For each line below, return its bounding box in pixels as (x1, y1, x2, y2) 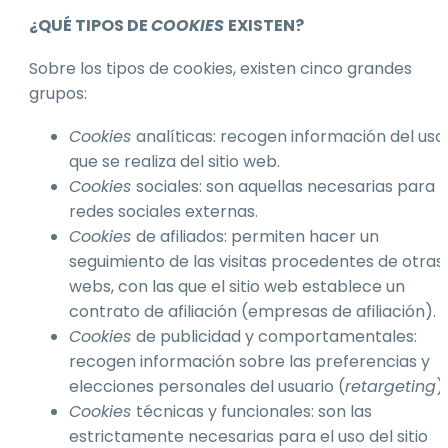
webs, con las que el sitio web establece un (69, 274, 405, 298)
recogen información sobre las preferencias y (69, 349, 430, 373)
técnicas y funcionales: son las (136, 399, 372, 423)
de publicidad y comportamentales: (136, 324, 417, 348)
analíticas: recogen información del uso (136, 124, 445, 148)
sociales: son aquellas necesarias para (136, 174, 435, 198)
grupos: (29, 81, 87, 105)
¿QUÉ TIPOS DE (29, 14, 151, 38)
